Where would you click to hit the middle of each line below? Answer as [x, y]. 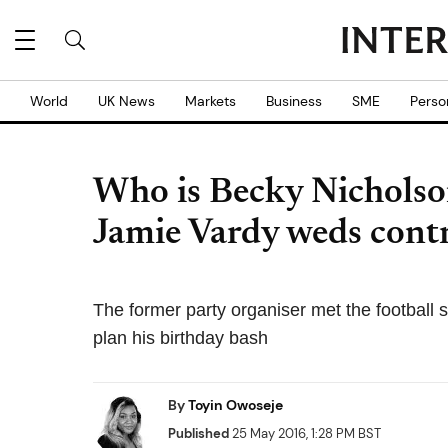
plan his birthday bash [180, 338]
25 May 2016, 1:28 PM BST [305, 433]
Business [294, 101]
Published [198, 433]
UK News [126, 101]
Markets [210, 101]
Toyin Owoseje [235, 405]
